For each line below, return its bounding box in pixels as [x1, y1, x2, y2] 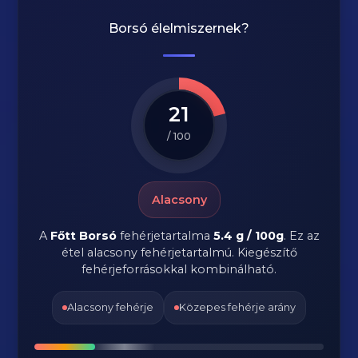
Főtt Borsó [50, 229, 117, 243]
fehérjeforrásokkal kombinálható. [82, 262, 276, 276]
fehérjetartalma [116, 229, 213, 243]
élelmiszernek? [148, 21, 249, 36]
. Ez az [283, 229, 320, 243]
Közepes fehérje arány [179, 301, 296, 313]
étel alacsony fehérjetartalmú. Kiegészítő [61, 245, 297, 260]
